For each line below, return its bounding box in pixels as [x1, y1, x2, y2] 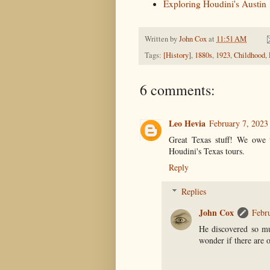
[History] [163, 49, 191, 60]
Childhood [234, 49, 265, 60]
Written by [145, 33, 179, 44]
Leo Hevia [169, 116, 206, 130]
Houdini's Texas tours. [169, 145, 245, 157]
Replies [181, 185, 207, 197]
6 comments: [140, 80, 215, 99]
